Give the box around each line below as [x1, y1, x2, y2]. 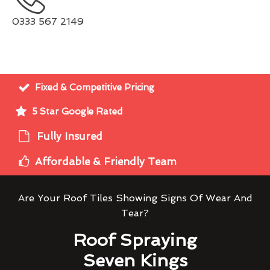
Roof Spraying [73, 230, 197, 250]
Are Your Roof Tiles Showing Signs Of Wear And [17, 192, 253, 204]
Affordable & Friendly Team [35, 155, 177, 168]
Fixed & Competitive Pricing [35, 81, 154, 93]
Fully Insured [37, 130, 102, 142]
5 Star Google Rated [32, 105, 122, 117]
